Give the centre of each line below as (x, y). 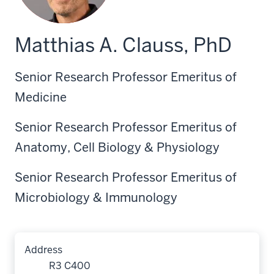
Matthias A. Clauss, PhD (123, 45)
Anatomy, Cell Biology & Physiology (117, 147)
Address (43, 250)
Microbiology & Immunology (96, 198)
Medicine (41, 97)
